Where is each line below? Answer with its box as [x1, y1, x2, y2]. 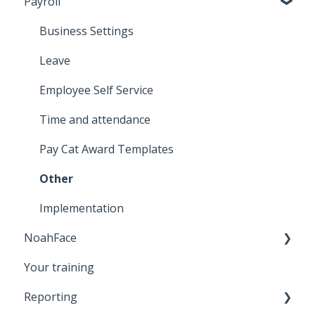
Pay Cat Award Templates [39, 141, 174, 157]
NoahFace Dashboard [39, 288, 154, 304]
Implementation [39, 200, 124, 216]
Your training [24, 259, 94, 275]
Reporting [24, 288, 77, 304]
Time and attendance [39, 111, 150, 127]
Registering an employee [39, 259, 171, 275]
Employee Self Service [39, 82, 153, 98]
